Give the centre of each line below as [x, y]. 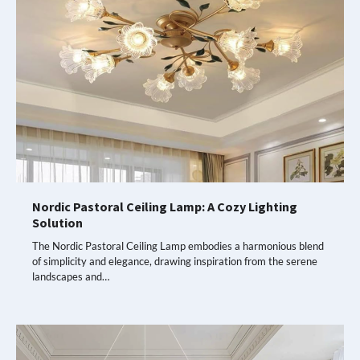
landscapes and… [71, 276]
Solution [57, 222]
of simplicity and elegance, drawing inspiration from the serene [175, 261]
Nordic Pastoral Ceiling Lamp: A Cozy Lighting [165, 206]
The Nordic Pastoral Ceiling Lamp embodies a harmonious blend [178, 245]
